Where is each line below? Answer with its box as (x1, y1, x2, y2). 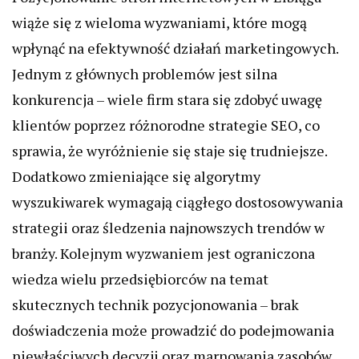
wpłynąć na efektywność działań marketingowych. (12, 38, 338, 58)
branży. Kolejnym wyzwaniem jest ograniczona (12, 244, 315, 263)
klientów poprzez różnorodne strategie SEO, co (12, 115, 320, 135)
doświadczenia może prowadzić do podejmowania (12, 321, 334, 340)
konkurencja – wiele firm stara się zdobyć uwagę (12, 90, 322, 109)
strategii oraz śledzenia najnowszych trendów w (12, 218, 325, 237)
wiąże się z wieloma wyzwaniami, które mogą (12, 13, 307, 32)
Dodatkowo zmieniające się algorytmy (12, 167, 260, 186)
